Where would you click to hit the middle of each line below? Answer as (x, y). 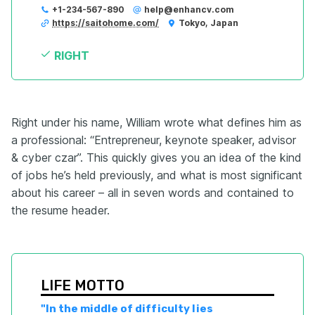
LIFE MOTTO (83, 286)
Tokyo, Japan (208, 23)
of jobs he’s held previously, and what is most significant (157, 175)
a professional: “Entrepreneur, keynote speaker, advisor (154, 140)
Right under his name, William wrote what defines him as (156, 123)
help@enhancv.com (189, 10)
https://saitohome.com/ (105, 23)
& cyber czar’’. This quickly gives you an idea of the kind (156, 158)
